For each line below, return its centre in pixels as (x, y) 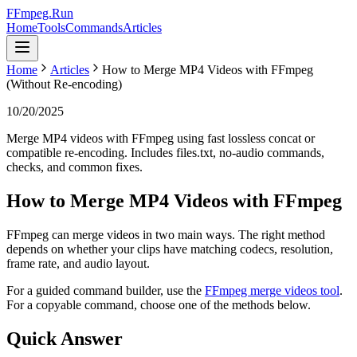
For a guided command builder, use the (106, 290)
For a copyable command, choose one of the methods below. (159, 304)
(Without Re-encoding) (64, 84)
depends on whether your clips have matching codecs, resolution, (170, 249)
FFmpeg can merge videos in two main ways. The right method (166, 234)
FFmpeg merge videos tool (272, 290)
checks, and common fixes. (75, 167)
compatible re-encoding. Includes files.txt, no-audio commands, (165, 153)
